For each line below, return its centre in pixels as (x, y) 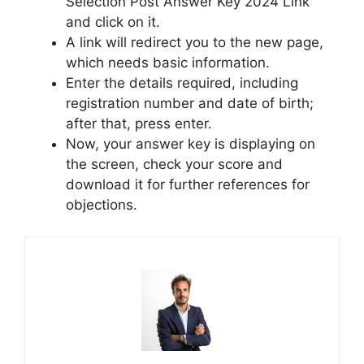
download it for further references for (188, 185)
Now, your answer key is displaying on (191, 144)
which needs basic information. (168, 63)
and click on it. (113, 22)
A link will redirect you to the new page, (195, 43)
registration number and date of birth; (190, 104)
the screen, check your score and (174, 165)
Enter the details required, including (182, 83)
